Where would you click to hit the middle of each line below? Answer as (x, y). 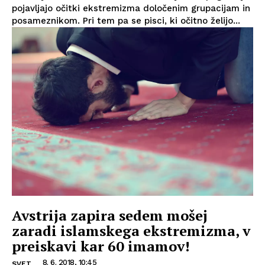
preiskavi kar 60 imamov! (101, 246)
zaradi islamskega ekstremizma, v (131, 231)
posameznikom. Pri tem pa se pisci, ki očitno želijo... (126, 20)
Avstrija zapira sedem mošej (110, 216)
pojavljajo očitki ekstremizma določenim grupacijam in (131, 8)
